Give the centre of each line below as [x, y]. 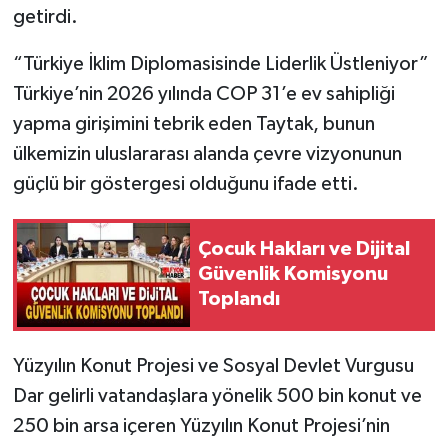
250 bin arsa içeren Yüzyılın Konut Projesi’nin [201, 425]
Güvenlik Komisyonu [293, 274]
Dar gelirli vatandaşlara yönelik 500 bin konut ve [217, 395]
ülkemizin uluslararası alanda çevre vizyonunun [207, 153]
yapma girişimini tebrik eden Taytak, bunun [193, 123]
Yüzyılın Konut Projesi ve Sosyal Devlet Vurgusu [213, 365]
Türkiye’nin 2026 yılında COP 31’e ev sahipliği [203, 93]
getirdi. [45, 16]
